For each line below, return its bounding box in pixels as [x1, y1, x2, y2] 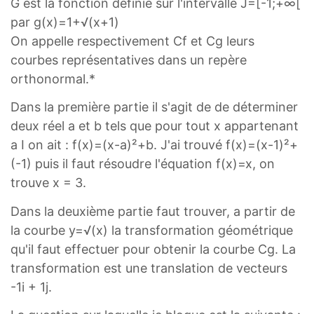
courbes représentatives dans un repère [11, 52, 247, 67]
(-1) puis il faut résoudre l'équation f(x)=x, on [11, 156, 275, 171]
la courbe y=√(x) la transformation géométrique [11, 222, 293, 238]
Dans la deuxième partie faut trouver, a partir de [11, 203, 295, 219]
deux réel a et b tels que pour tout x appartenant [11, 118, 299, 133]
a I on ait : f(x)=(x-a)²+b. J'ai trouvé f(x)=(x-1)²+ [11, 137, 298, 152]
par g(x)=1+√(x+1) [11, 14, 119, 29]
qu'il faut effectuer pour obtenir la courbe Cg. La [11, 241, 296, 257]
